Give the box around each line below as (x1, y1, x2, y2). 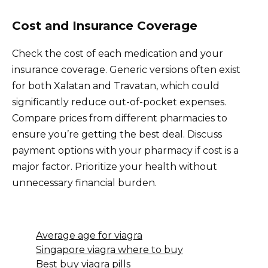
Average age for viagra (36, 229, 142, 241)
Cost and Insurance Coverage (12, 18, 197, 33)
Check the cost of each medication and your (12, 47, 223, 59)
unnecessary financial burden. (12, 176, 157, 188)
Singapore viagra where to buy (36, 243, 183, 255)
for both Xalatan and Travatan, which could (12, 80, 220, 92)
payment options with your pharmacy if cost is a (12, 144, 239, 156)
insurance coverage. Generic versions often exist (12, 63, 240, 75)
